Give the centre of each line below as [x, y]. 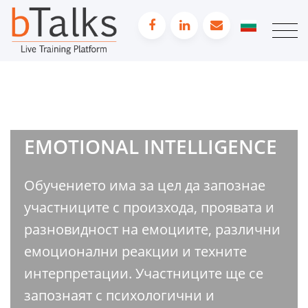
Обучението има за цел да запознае [145, 185]
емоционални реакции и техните [135, 251]
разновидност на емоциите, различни [152, 229]
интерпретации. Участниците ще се [144, 273]
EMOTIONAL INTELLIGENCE [151, 146]
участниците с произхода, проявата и [149, 207]
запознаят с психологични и [119, 295]
